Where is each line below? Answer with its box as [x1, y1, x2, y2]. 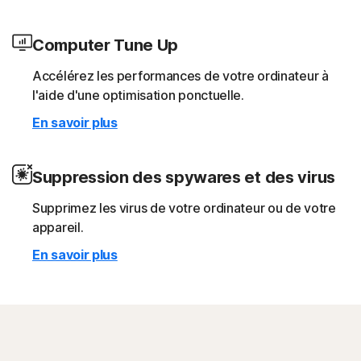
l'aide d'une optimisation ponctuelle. [32, 87, 244, 103]
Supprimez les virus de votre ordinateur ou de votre [32, 200, 336, 216]
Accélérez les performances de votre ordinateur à [32, 68, 329, 84]
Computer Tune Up [32, 35, 179, 55]
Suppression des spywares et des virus [32, 168, 335, 187]
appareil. [32, 219, 84, 235]
